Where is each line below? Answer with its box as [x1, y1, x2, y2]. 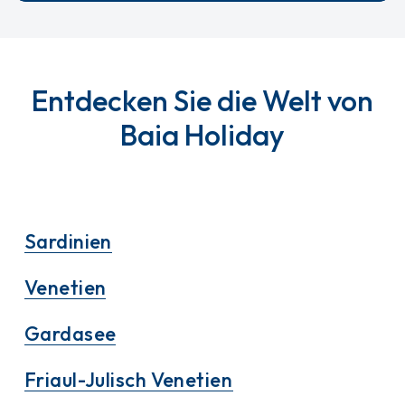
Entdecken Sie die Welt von [31, 82, 373, 119]
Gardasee [24, 321, 117, 347]
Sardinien [24, 229, 112, 255]
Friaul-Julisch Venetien [24, 367, 234, 393]
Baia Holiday [119, 117, 285, 154]
